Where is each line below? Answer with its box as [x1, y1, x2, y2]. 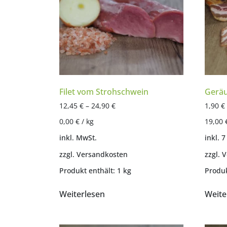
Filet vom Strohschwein [59, 86, 148, 98]
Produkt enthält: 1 [59, 165, 123, 175]
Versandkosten [77, 149, 128, 159]
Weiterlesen [59, 188, 105, 200]
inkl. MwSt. [59, 133, 97, 143]
